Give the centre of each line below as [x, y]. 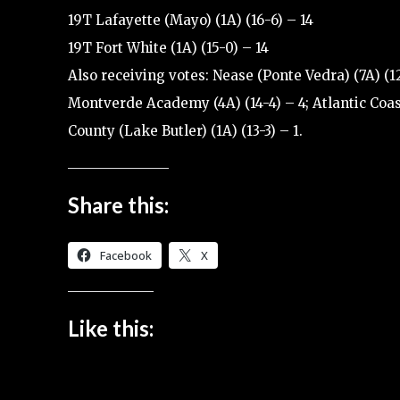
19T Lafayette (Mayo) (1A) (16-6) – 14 [191, 20]
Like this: [111, 328]
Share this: [118, 204]
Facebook [126, 255]
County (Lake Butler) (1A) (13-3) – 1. [185, 130]
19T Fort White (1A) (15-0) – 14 [168, 47]
